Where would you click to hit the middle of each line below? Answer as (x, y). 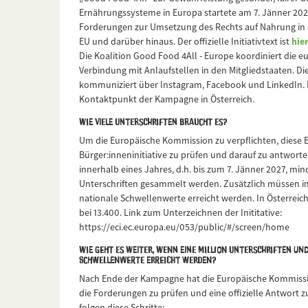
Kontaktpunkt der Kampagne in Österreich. (167, 99)
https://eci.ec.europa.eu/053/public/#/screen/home (184, 227)
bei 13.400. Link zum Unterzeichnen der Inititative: (180, 213)
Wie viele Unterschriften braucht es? (153, 121)
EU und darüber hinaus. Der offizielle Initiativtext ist (185, 42)
